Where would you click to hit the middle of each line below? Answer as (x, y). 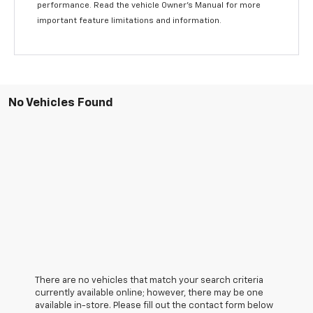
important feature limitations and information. (130, 21)
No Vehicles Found (61, 103)
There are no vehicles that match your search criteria (149, 281)
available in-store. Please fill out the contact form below (154, 306)
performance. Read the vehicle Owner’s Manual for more (149, 6)
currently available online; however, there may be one (149, 293)
